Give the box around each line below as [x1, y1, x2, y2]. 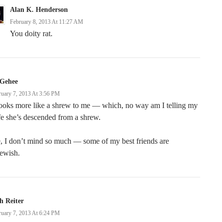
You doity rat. [10, 29, 55, 38]
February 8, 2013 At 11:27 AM [10, 18, 83, 25]
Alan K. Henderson [10, 6, 68, 13]
